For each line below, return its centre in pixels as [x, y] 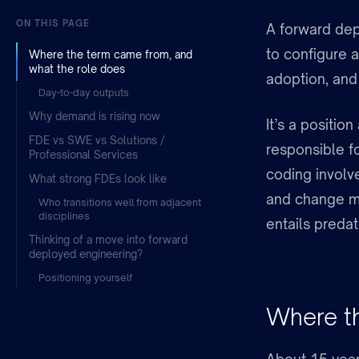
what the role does [77, 69]
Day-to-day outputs [84, 93]
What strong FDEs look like [98, 179]
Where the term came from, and [111, 55]
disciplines [64, 216]
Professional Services [83, 155]
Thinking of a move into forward [108, 240]
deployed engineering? [86, 254]
